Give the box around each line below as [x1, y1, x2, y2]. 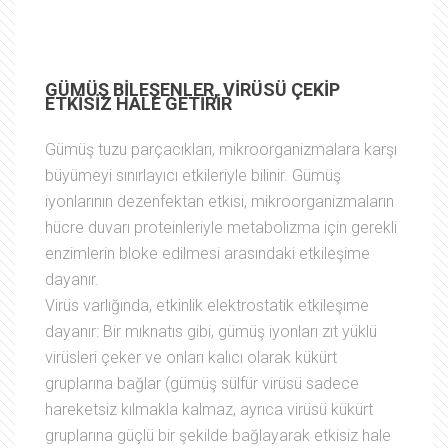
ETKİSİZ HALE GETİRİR [45, 92, 232, 114]
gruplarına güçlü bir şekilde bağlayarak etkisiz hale [45, 425, 391, 445]
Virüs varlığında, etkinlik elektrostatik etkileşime [45, 295, 369, 315]
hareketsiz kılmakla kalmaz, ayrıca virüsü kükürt [45, 399, 373, 419]
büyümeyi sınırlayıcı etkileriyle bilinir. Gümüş [45, 165, 341, 185]
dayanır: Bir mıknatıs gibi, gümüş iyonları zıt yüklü [45, 321, 377, 341]
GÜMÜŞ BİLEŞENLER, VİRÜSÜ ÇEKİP [45, 78, 340, 100]
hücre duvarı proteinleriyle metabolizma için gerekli [45, 217, 397, 237]
